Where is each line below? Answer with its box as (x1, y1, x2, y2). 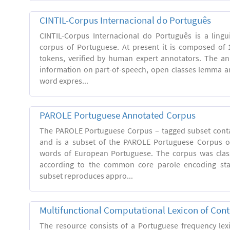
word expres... (40, 75, 88, 86)
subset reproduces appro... (40, 170, 133, 181)
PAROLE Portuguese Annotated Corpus (40, 109, 196, 121)
